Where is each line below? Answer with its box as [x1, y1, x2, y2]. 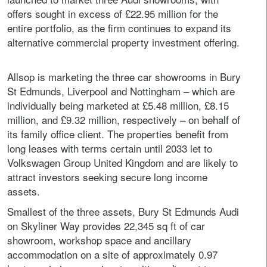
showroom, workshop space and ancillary [7, 232, 191, 247]
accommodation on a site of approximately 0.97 [7, 247, 218, 262]
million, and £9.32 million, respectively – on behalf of [7, 112, 240, 127]
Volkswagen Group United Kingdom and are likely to [7, 155, 238, 170]
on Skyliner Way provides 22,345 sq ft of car [7, 218, 205, 233]
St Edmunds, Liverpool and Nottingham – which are [7, 83, 235, 98]
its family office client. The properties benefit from [7, 126, 228, 141]
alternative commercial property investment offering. [7, 35, 240, 49]
